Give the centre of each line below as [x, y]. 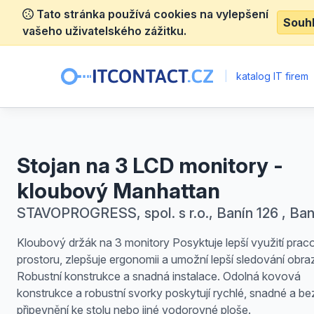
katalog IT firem [271, 76]
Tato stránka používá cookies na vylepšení [151, 14]
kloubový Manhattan [118, 191]
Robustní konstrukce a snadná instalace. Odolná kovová [159, 276]
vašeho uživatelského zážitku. [104, 31]
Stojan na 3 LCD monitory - [150, 165]
